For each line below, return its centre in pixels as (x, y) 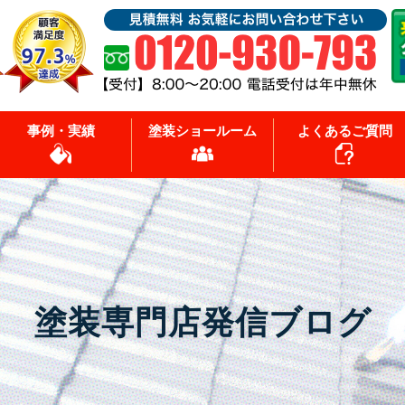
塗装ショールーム (202, 130)
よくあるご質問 (344, 130)
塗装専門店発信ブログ (202, 322)
